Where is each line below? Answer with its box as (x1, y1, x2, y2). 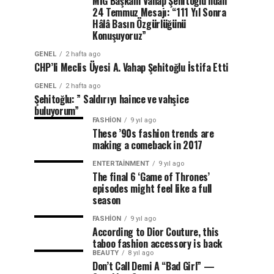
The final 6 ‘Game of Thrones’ (92, 169, 210, 184)
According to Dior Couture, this (92, 224, 220, 239)
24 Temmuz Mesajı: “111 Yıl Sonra (92, 5, 226, 20)
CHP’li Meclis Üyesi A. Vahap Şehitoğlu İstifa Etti (34, 60, 229, 75)
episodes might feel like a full (92, 181, 212, 196)
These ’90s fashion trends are (92, 126, 214, 141)
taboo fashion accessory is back (92, 236, 223, 251)
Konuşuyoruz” (92, 28, 147, 43)
